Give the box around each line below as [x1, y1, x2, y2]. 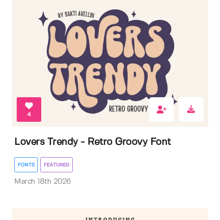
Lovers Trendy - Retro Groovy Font [14, 137, 171, 147]
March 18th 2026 [14, 178, 71, 186]
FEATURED [44, 163, 69, 168]
